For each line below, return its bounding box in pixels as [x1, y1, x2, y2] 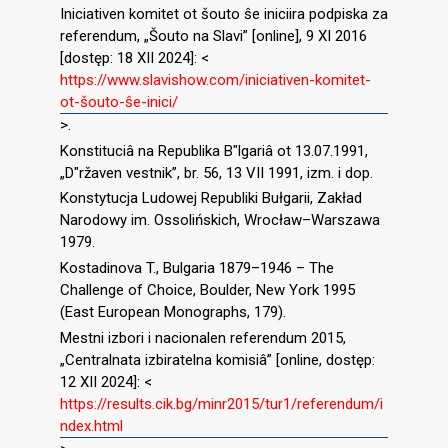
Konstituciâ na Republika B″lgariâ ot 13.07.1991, [60, 141, 368, 160]
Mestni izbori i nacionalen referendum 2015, [60, 328, 346, 347]
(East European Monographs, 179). [60, 303, 286, 322]
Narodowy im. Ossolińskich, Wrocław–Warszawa [60, 211, 380, 230]
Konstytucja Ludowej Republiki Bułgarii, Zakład [60, 189, 362, 208]
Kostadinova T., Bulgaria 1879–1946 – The [60, 259, 334, 278]
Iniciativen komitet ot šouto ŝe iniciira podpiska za [60, 4, 388, 23]
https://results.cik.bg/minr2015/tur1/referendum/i [60, 394, 383, 413]
